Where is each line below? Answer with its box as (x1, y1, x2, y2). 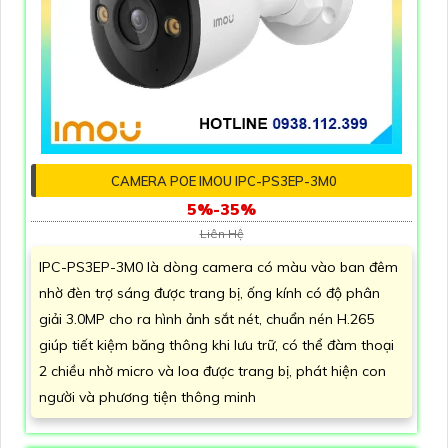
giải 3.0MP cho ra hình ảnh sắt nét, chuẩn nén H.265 (39, 310, 374, 329)
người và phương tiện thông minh (39, 388, 256, 407)
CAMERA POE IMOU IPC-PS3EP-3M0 (111, 173, 337, 190)
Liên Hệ (199, 226, 244, 242)
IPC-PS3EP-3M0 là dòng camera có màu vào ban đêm (39, 258, 398, 277)
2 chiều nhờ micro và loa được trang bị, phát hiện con (39, 362, 386, 381)
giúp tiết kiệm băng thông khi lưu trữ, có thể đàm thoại (39, 336, 394, 355)
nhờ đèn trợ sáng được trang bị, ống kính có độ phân (39, 284, 380, 303)
